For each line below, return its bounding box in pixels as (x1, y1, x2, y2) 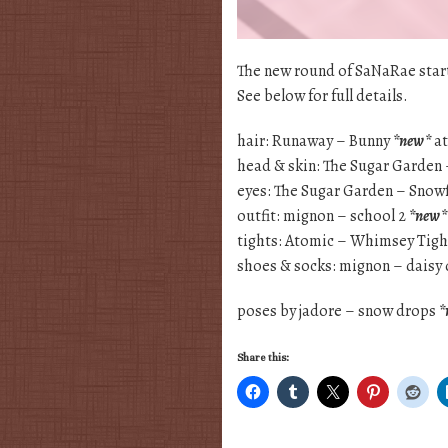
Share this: (237, 349, 289, 364)
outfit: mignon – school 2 (237, 204, 409, 227)
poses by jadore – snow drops (237, 299, 439, 322)
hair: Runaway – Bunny (237, 129, 393, 152)
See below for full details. (237, 84, 408, 107)
